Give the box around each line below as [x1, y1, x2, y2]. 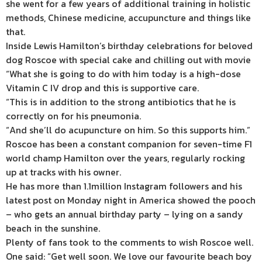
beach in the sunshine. [6, 221, 100, 235]
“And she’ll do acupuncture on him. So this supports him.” [6, 123, 250, 137]
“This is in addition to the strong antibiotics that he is [6, 95, 236, 109]
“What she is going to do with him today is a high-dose [6, 67, 241, 81]
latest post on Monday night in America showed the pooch [6, 193, 256, 207]
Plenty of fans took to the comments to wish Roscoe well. [6, 235, 253, 249]
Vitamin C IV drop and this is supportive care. [6, 81, 199, 95]
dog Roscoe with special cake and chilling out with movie [6, 53, 251, 67]
